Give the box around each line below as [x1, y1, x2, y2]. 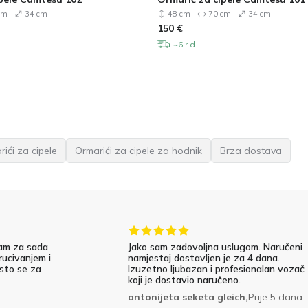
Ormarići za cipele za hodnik [75, 144, 202, 157]
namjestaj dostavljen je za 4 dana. [127, 252, 280, 265]
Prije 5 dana [247, 291, 302, 304]
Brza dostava [220, 144, 282, 157]
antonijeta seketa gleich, [127, 291, 248, 304]
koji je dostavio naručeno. [127, 274, 241, 287]
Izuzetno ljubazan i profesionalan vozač [127, 263, 305, 276]
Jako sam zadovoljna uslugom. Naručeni [127, 241, 302, 254]
